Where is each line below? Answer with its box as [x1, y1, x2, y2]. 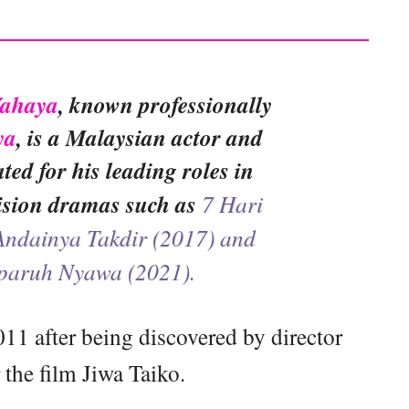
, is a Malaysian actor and [16, 121, 263, 153]
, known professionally [58, 88, 272, 121]
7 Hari [202, 187, 263, 219]
